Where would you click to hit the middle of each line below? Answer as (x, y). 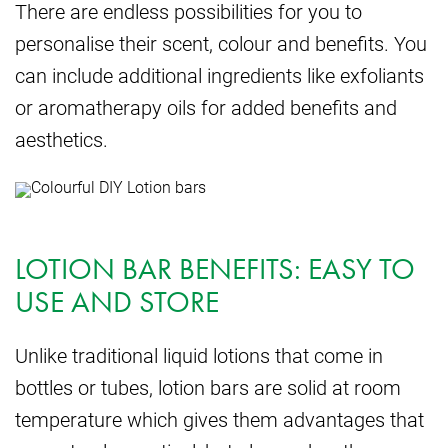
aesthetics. (61, 139)
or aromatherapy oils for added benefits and (206, 107)
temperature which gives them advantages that (219, 419)
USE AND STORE (117, 302)
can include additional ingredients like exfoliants (219, 75)
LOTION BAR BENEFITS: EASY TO (215, 269)
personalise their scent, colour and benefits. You (221, 43)
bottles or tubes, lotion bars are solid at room (208, 387)
